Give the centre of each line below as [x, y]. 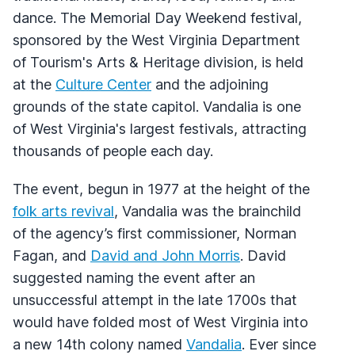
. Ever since [279, 344]
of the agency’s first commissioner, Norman [155, 233]
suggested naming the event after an [134, 277]
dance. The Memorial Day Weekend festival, [157, 17]
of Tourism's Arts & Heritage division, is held [158, 62]
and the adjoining [210, 84]
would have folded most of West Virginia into [160, 322]
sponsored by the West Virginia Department [157, 40]
